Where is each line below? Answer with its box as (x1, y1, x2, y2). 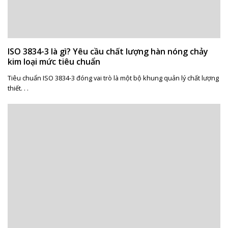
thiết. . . (7, 83, 28, 93)
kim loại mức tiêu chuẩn (7, 56, 100, 68)
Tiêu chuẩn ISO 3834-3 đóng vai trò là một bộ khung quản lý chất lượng (7, 73, 219, 82)
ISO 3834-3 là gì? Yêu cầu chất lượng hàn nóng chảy (7, 46, 208, 58)
